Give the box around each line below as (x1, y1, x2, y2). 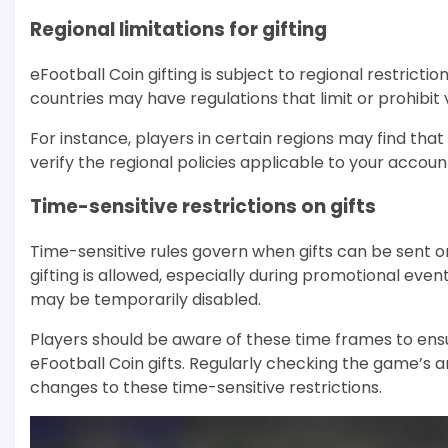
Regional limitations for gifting (30, 15, 327, 43)
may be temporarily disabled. (30, 287, 261, 311)
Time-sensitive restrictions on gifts (30, 193, 376, 221)
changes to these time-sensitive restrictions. (30, 375, 382, 399)
